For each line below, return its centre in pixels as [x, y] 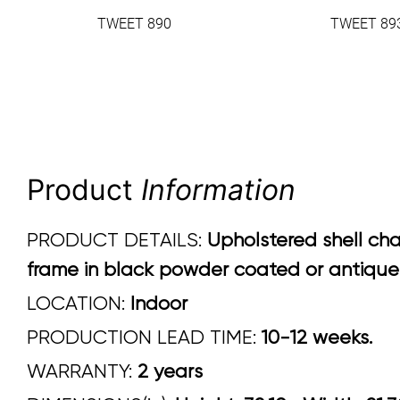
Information [218, 189]
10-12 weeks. [314, 337]
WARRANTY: [82, 371]
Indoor [159, 303]
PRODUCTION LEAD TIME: [142, 337]
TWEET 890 [134, 23]
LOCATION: [79, 303]
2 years [170, 371]
